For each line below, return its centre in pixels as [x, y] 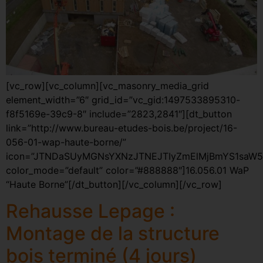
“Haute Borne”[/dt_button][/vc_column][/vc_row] [114, 185]
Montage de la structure [113, 233]
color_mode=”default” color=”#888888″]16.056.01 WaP [127, 171]
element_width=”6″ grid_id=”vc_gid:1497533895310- [123, 100]
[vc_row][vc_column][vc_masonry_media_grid [107, 86]
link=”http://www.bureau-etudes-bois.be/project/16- [122, 128]
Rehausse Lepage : [90, 211]
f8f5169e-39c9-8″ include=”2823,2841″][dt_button [119, 114]
